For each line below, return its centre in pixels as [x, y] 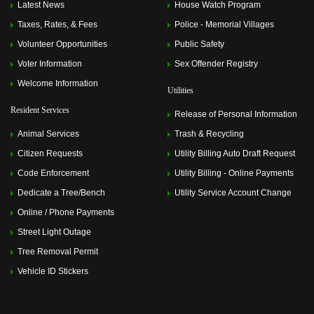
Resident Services [40, 110]
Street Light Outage [54, 232]
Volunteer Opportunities [62, 44]
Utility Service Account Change [233, 193]
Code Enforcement [53, 173]
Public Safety [199, 44]
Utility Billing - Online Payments [234, 173]
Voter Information [50, 64]
